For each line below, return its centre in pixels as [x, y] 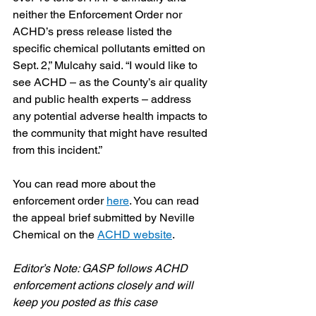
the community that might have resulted [111, 133]
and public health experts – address [103, 99]
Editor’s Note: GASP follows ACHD [102, 268]
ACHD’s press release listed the [94, 31]
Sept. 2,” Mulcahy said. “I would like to [107, 65]
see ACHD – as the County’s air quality [111, 82]
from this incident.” [57, 150]
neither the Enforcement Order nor [99, 14]
